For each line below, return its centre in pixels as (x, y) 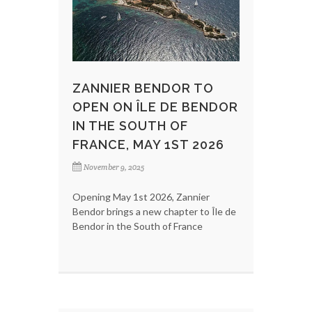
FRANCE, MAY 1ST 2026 (148, 144)
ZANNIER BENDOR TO (143, 88)
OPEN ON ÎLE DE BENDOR (155, 107)
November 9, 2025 (114, 167)
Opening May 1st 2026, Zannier (141, 196)
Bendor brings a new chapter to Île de (154, 211)
